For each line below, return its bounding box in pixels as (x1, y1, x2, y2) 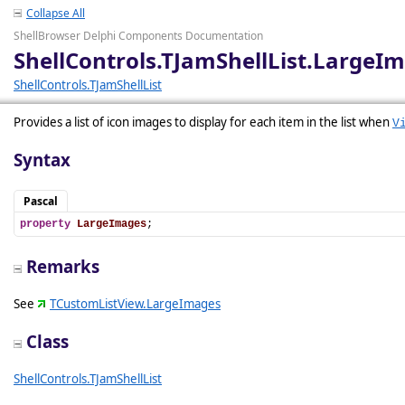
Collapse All (26, 5, 85, 21)
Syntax (14, 148, 71, 171)
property (20, 218, 71, 231)
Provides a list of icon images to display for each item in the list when (14, 114, 392, 130)
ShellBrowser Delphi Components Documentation (14, 28, 263, 43)
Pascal (24, 193, 58, 209)
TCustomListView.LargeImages (50, 296, 221, 312)
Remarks (26, 255, 99, 278)
